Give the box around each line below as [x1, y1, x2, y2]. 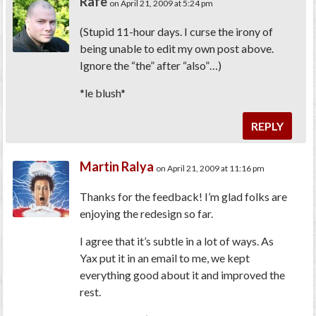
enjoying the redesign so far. [80, 206, 214, 220]
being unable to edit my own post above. [80, 41, 274, 55]
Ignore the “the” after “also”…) [80, 58, 222, 72]
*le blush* [80, 85, 126, 99]
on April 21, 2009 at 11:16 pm [156, 162, 265, 174]
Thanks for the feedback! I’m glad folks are [80, 189, 288, 203]
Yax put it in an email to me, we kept [80, 250, 250, 265]
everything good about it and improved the [80, 267, 286, 281]
